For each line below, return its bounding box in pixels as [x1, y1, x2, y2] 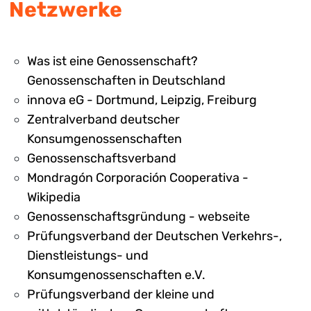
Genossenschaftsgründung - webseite [27, 209, 250, 224]
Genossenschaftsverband [27, 151, 176, 166]
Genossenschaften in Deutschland [27, 73, 226, 88]
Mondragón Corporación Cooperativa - [27, 170, 249, 185]
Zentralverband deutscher [27, 112, 180, 127]
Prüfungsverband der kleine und [27, 287, 215, 302]
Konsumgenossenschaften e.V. [27, 267, 205, 283]
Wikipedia [27, 190, 81, 205]
